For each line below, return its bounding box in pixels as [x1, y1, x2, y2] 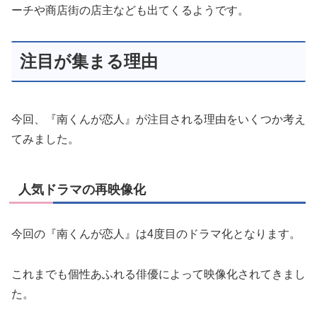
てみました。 [11, 133, 79, 145]
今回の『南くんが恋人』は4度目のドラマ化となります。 [11, 228, 301, 241]
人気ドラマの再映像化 [18, 183, 146, 197]
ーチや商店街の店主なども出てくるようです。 [11, 4, 249, 17]
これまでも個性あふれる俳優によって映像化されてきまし [11, 267, 306, 280]
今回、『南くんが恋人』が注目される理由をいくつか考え [11, 113, 306, 125]
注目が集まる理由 [20, 52, 158, 71]
